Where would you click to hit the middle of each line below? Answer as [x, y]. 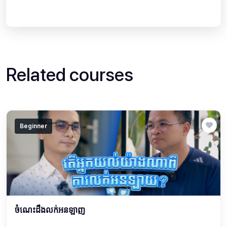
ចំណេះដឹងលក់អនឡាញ [50, 210]
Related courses [70, 74]
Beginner [33, 126]
